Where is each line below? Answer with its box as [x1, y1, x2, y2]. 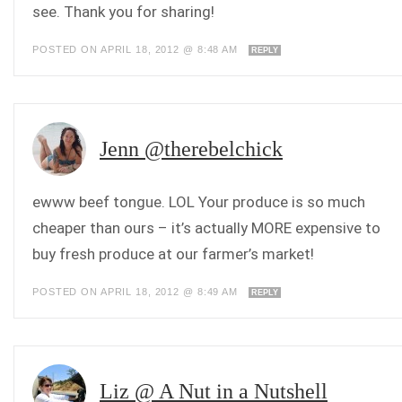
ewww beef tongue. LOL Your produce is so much [32, 193, 365, 211]
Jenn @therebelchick [100, 137, 283, 161]
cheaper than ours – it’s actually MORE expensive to [32, 219, 380, 237]
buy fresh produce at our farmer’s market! [32, 245, 314, 263]
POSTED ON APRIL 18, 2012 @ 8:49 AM [32, 286, 241, 297]
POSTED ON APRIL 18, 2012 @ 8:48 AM [32, 44, 241, 55]
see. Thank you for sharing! [32, 3, 214, 21]
